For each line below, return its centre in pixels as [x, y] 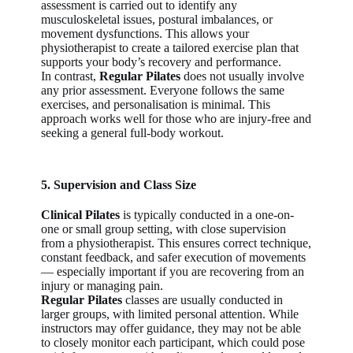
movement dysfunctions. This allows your [145, 33]
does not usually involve [243, 76]
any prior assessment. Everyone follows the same [163, 90]
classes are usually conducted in [204, 299]
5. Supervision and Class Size [119, 184]
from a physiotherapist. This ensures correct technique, [176, 243]
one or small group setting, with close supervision [164, 229]
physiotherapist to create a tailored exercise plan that [170, 47]
